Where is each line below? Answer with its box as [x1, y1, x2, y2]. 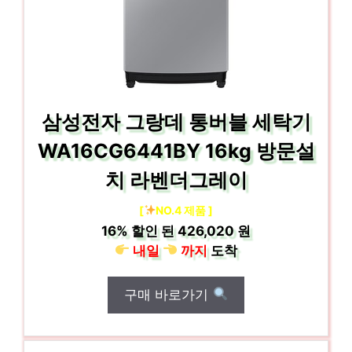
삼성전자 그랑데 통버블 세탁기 [41, 109, 311, 134]
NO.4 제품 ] [156, 203, 214, 217]
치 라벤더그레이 [104, 167, 247, 192]
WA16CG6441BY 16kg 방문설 [37, 138, 315, 163]
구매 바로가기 [124, 286, 213, 302]
